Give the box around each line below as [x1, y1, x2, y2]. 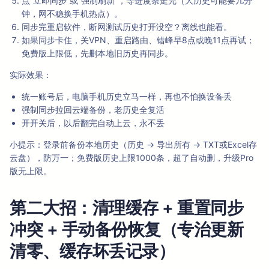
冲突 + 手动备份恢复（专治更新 [10, 219, 243, 240]
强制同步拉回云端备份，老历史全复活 [22, 104, 165, 115]
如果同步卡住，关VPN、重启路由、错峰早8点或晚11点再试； [22, 35, 255, 46]
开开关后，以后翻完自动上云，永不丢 [22, 118, 165, 128]
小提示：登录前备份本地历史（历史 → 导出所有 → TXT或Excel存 [10, 139, 257, 150]
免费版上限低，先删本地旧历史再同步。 [22, 48, 173, 59]
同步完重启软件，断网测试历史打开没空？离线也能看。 [22, 22, 232, 32]
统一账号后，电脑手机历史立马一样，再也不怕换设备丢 [22, 91, 232, 102]
